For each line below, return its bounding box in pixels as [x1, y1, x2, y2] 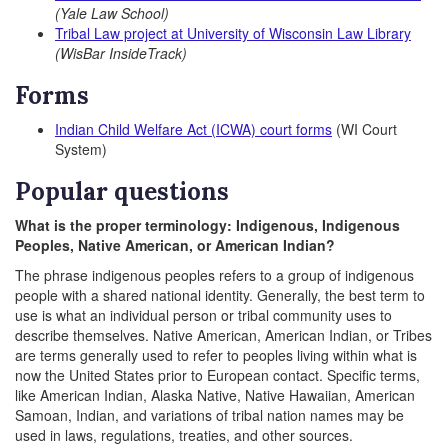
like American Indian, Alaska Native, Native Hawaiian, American [15, 385, 415, 405]
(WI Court [332, 119, 397, 139]
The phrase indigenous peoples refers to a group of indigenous [15, 265, 414, 285]
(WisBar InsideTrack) [55, 43, 187, 63]
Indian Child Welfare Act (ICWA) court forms [55, 119, 332, 139]
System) [55, 139, 107, 159]
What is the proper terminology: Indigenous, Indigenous [15, 215, 400, 235]
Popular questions [15, 176, 229, 207]
